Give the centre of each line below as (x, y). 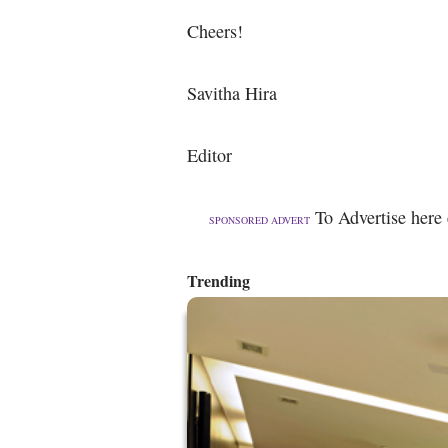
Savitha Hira (232, 92)
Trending (218, 280)
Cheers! (215, 30)
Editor (209, 154)
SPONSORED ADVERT (259, 219)
